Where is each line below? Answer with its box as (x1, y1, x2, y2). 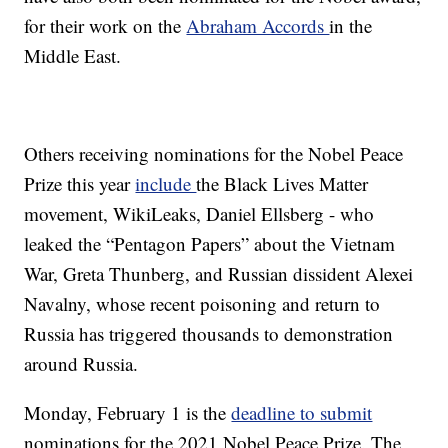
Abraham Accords (186, 13, 330, 39)
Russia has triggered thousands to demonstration (24, 321, 394, 347)
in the (329, 13, 373, 39)
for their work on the (24, 13, 187, 39)
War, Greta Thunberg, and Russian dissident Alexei (24, 261, 414, 287)
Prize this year (24, 171, 136, 197)
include (135, 171, 197, 197)
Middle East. (24, 43, 122, 69)
